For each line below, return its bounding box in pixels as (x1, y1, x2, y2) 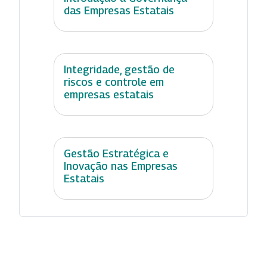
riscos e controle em (64, 75, 164, 88)
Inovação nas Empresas (64, 159, 178, 172)
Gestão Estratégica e (64, 147, 169, 160)
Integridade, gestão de (64, 63, 175, 76)
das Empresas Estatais (64, 4, 174, 17)
